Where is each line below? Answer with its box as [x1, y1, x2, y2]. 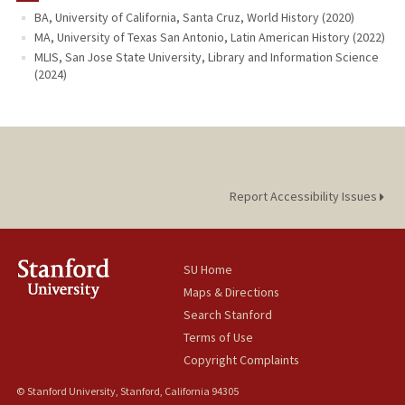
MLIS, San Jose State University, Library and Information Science [33, 49, 379, 66]
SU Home [184, 261, 233, 278]
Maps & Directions [184, 284, 280, 301]
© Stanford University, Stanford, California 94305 [15, 384, 239, 399]
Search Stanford [184, 306, 273, 324]
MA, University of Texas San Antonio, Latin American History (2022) [33, 29, 385, 46]
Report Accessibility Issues [229, 188, 380, 205]
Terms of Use [184, 329, 254, 346]
